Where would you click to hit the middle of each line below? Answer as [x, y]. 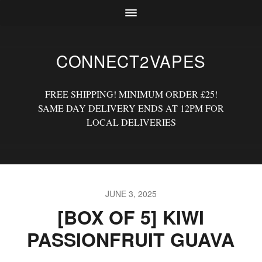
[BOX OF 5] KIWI [131, 217]
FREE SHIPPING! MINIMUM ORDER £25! [131, 94]
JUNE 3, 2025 [131, 194]
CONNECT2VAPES [131, 61]
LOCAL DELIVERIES [131, 122]
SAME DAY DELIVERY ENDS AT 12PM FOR [131, 108]
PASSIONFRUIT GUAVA [131, 239]
